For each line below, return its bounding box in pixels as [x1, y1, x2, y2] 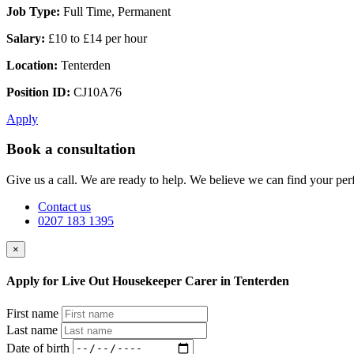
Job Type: [6, 4, 60, 18]
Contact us [38, 200, 91, 214]
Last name [6, 322, 58, 337]
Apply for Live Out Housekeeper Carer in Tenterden [6, 274, 289, 288]
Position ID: [6, 85, 70, 99]
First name [6, 306, 58, 320]
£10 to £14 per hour [45, 31, 147, 45]
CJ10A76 [70, 85, 122, 99]
